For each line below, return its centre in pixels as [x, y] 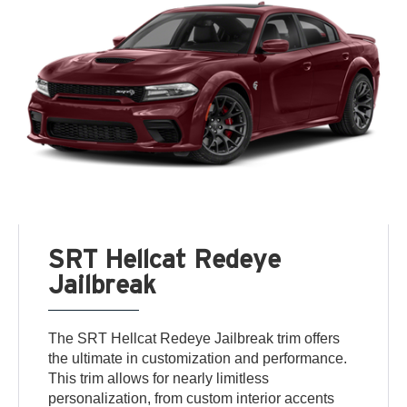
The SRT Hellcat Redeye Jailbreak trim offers [194, 338]
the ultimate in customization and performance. [198, 358]
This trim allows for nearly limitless [159, 378]
